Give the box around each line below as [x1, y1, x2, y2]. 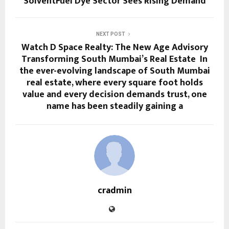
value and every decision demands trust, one [22, 87, 207, 103]
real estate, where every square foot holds [26, 75, 203, 91]
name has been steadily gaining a [46, 99, 183, 114]
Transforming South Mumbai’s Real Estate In [21, 52, 208, 67]
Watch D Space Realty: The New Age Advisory [21, 40, 208, 56]
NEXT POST [96, 31, 125, 37]
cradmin [97, 183, 132, 199]
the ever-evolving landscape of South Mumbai [19, 63, 210, 79]
